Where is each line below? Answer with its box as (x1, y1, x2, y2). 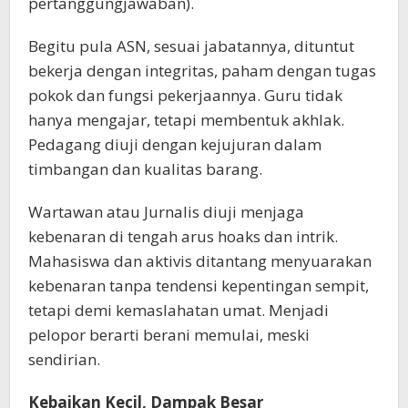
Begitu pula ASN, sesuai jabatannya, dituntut (28, 35, 354, 56)
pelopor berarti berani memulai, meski (28, 323, 310, 345)
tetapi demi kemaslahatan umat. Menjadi (28, 299, 329, 321)
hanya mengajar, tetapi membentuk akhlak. (28, 108, 344, 130)
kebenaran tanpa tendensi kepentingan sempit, (28, 274, 369, 296)
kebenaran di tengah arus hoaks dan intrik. (28, 225, 338, 247)
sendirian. (28, 348, 100, 370)
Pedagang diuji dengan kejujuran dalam (28, 133, 321, 155)
